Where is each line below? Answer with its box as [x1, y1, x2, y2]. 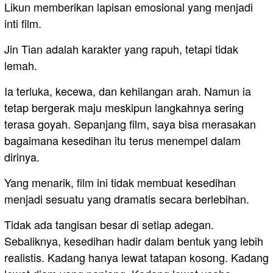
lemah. [4, 57, 37, 74]
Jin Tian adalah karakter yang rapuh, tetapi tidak [4, 41, 238, 57]
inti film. [4, 15, 41, 32]
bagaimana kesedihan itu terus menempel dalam [4, 132, 241, 149]
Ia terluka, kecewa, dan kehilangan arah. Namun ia [4, 83, 251, 99]
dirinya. [4, 149, 40, 165]
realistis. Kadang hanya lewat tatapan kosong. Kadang [4, 249, 269, 266]
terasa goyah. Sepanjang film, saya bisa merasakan [4, 116, 256, 132]
